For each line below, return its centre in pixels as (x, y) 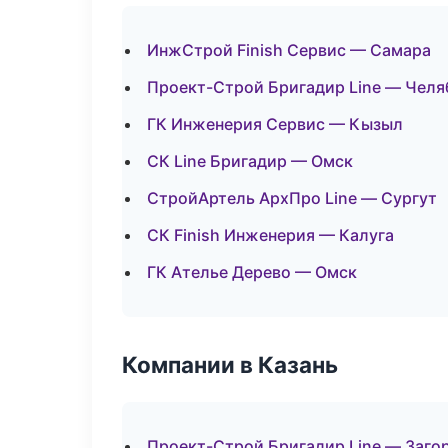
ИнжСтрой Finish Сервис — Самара (289, 50)
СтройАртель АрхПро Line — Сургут (292, 198)
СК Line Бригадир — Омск (250, 161)
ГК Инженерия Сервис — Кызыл (275, 124)
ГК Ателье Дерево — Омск (252, 272)
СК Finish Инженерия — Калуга (270, 235)
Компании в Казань (230, 364)
